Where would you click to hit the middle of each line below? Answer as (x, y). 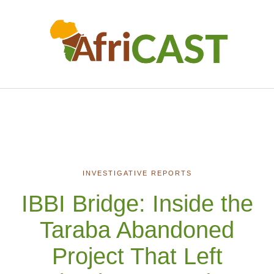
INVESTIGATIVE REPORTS (137, 173)
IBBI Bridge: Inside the (137, 203)
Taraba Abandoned (137, 230)
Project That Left (137, 256)
